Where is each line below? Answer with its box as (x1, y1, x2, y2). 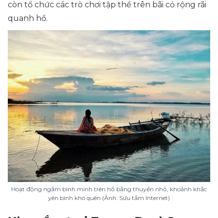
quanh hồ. (8, 14, 48, 23)
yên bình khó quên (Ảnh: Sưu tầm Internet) (48, 194, 170, 201)
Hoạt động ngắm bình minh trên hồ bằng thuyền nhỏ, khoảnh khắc (11, 185, 207, 193)
